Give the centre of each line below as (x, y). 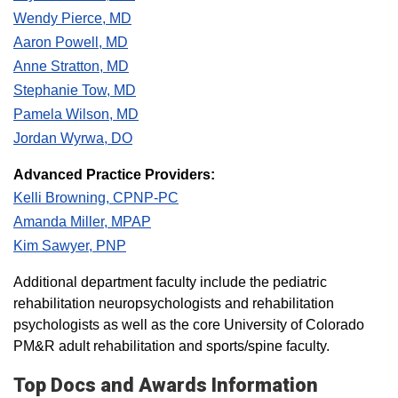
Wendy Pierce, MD (72, 18)
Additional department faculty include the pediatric (170, 282)
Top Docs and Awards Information (166, 385)
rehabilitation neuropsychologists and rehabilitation (174, 303)
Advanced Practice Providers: (114, 174)
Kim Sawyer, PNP (70, 245)
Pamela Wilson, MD (76, 114)
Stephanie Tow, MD (75, 90)
